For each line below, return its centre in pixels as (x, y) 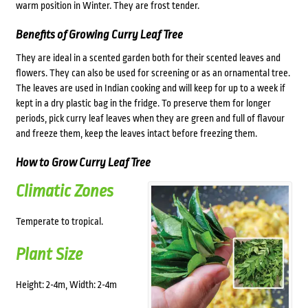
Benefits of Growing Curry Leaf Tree (99, 35)
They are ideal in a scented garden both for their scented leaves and (148, 58)
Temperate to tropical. (59, 222)
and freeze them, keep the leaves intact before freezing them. (136, 134)
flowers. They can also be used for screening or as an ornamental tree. (153, 73)
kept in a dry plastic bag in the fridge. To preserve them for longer (143, 103)
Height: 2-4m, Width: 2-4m (66, 285)
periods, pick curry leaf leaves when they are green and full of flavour (150, 119)
